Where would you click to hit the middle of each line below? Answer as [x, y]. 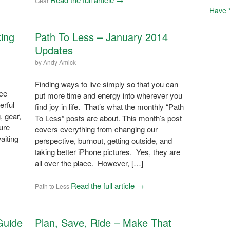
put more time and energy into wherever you [108, 95]
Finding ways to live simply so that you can [106, 84]
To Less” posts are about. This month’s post [108, 118]
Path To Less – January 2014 [101, 36]
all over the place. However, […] [89, 163]
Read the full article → [107, 185]
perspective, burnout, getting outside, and [103, 140]
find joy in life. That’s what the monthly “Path [109, 106]
